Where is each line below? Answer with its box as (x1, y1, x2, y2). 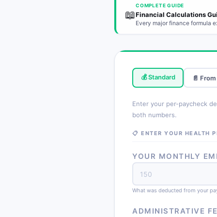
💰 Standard (140, 73, 175, 81)
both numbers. (132, 111, 177, 119)
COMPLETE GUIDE (136, 2, 185, 8)
